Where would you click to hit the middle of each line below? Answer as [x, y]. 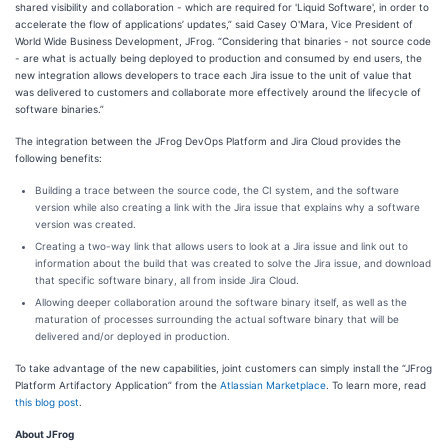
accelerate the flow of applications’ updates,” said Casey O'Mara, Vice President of [214, 24]
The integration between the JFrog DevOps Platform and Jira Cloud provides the [208, 141]
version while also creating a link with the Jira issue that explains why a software [227, 207]
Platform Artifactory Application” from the [117, 385]
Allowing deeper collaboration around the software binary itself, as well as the [221, 302]
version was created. [85, 224]
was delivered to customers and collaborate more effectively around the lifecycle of [218, 92]
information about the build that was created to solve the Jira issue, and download [233, 263]
